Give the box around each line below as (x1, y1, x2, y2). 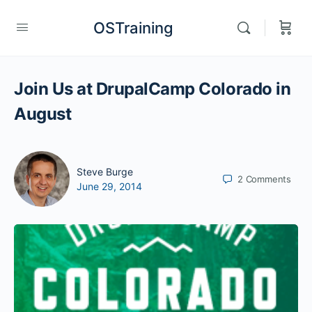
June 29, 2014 (77, 180, 142, 192)
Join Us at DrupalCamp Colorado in (14, 79, 291, 99)
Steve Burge (77, 166, 133, 178)
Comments (245, 173, 291, 185)
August (14, 104, 72, 124)
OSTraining (93, 18, 173, 37)
